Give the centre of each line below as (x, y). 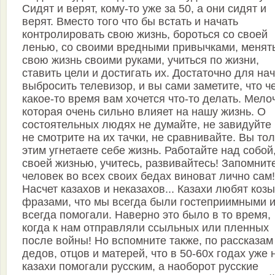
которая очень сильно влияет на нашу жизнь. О (144, 112)
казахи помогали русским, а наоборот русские (140, 266)
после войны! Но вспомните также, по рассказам (148, 241)
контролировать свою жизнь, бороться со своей (145, 34)
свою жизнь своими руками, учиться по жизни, (141, 60)
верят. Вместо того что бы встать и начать (130, 21)
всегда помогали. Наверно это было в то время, (146, 215)
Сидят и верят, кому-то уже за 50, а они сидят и (144, 9)
